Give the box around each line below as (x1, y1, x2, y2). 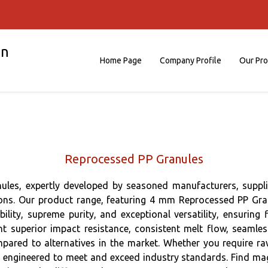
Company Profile (160, 56, 221, 65)
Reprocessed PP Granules (65, 152, 203, 166)
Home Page (100, 56, 142, 65)
